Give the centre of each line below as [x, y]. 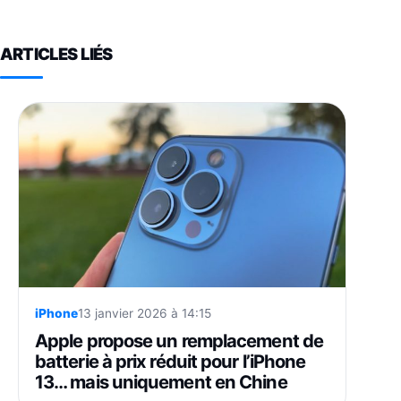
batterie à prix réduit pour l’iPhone [171, 361]
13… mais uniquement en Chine [161, 381]
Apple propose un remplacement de [179, 340]
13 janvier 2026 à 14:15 [145, 313]
